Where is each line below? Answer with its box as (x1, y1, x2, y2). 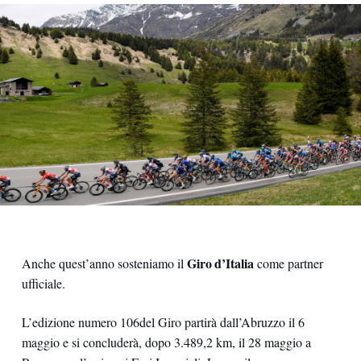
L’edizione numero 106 (21, 313, 139, 331)
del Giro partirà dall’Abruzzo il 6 (139, 313, 305, 331)
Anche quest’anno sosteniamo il (21, 255, 187, 272)
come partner (253, 255, 323, 272)
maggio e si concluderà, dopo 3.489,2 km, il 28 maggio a (21, 334, 311, 351)
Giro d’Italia (186, 254, 254, 272)
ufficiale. (21, 275, 65, 292)
